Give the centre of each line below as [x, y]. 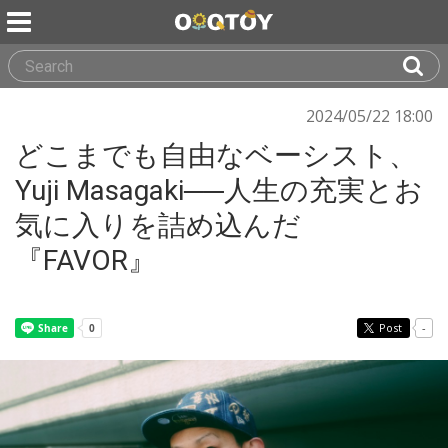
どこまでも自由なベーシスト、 [216, 155]
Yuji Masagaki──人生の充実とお [219, 190]
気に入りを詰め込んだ [158, 225]
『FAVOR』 [85, 260]
